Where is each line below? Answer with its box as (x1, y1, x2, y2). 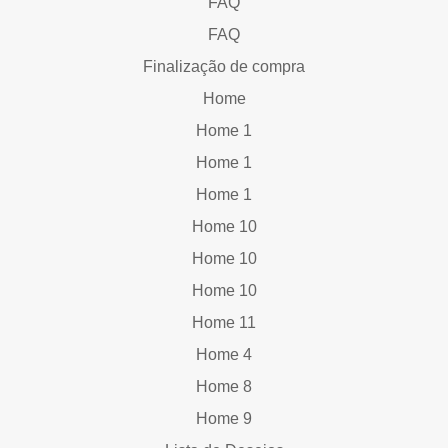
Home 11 (192, 313, 256, 331)
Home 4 (196, 345, 252, 363)
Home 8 (196, 377, 252, 395)
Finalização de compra (143, 57, 305, 75)
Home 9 (196, 409, 252, 427)
